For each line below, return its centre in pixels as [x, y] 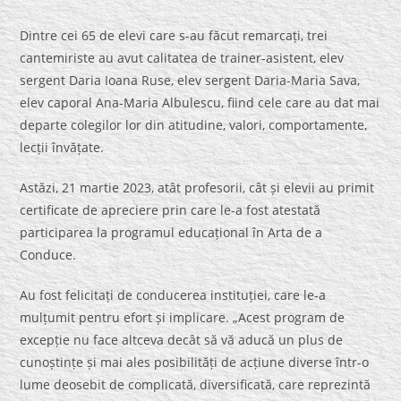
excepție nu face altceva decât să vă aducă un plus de [182, 340]
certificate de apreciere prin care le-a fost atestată [171, 210]
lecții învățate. [62, 148]
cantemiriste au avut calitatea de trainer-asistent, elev [182, 58]
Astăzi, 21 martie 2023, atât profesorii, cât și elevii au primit [197, 188]
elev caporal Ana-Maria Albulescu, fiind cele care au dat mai [200, 103]
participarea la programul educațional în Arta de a [171, 233]
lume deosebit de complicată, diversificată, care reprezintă [196, 385]
